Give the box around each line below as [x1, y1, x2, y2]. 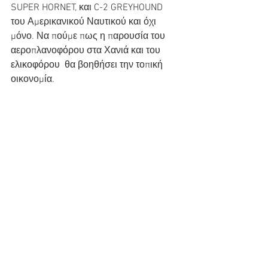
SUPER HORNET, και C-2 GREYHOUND [11, 2, 165, 14]
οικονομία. [11, 74, 54, 86]
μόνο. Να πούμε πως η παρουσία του [11, 31, 167, 42]
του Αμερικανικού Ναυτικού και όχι [11, 16, 159, 28]
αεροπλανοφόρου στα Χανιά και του [11, 45, 163, 57]
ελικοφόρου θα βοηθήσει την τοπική [11, 59, 165, 71]
